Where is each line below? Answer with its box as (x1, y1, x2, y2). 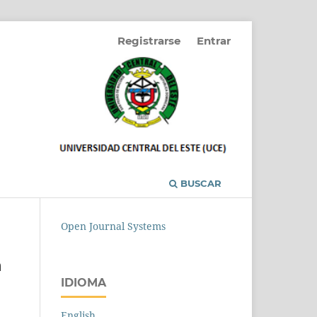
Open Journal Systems (61, 219, 166, 233)
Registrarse (117, 33, 181, 47)
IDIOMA (61, 276, 106, 289)
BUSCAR (178, 178, 221, 189)
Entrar (197, 33, 231, 47)
